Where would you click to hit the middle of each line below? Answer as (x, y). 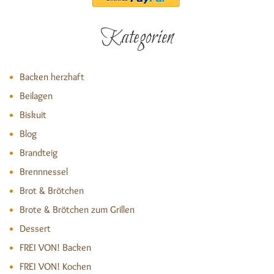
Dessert (35, 228)
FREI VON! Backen (55, 247)
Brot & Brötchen (52, 191)
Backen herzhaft (52, 77)
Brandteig (39, 153)
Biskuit (33, 115)
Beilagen (36, 96)
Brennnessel (44, 172)
